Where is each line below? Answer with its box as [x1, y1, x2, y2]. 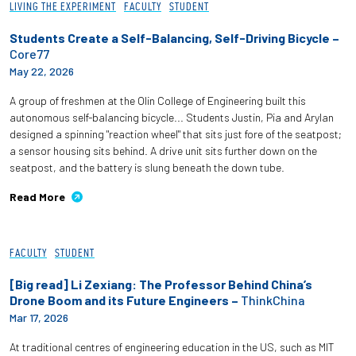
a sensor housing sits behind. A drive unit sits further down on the [10, 143, 317, 157]
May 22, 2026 [10, 64, 74, 78]
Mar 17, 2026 [10, 310, 68, 324]
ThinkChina [241, 292, 305, 308]
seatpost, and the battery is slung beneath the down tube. [10, 160, 284, 174]
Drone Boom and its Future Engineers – [10, 292, 241, 308]
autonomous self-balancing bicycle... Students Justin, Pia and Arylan [10, 110, 334, 124]
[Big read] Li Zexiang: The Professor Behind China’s [10, 276, 312, 292]
